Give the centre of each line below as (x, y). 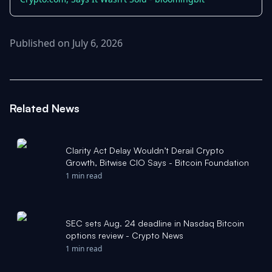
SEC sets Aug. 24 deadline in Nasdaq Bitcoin (155, 223)
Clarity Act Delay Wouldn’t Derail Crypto (145, 150)
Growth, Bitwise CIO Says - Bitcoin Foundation (157, 162)
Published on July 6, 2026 (66, 43)
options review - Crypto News (124, 235)
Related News (45, 108)
